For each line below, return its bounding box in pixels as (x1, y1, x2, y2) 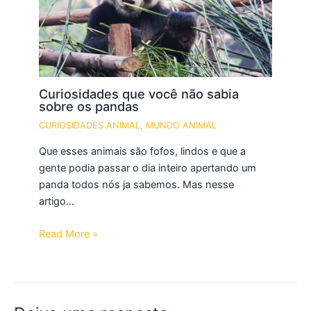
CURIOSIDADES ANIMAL (39, 120, 141, 131)
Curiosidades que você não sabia (39, 86, 239, 102)
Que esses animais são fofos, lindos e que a (39, 144, 246, 158)
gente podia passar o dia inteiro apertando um (39, 161, 257, 174)
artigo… (39, 194, 75, 208)
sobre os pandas (39, 99, 140, 115)
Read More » (39, 228, 99, 241)
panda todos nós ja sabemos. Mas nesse (39, 178, 235, 191)
